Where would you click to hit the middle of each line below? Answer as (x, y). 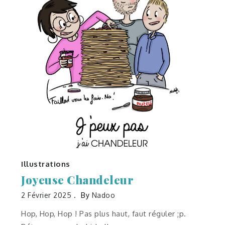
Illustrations (46, 164)
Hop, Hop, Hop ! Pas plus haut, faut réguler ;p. (104, 214)
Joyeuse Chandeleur (78, 180)
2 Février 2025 (46, 195)
